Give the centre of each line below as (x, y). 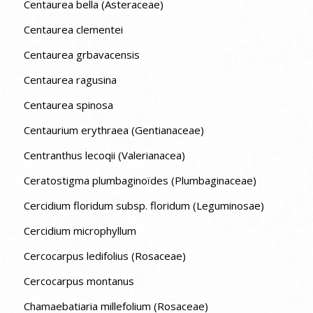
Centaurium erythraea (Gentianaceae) (114, 130)
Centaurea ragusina (70, 79)
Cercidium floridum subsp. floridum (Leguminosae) (144, 205)
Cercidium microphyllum (80, 230)
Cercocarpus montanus (79, 281)
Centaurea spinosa (68, 104)
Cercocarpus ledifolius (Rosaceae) (104, 255)
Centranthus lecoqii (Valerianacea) (104, 155)
